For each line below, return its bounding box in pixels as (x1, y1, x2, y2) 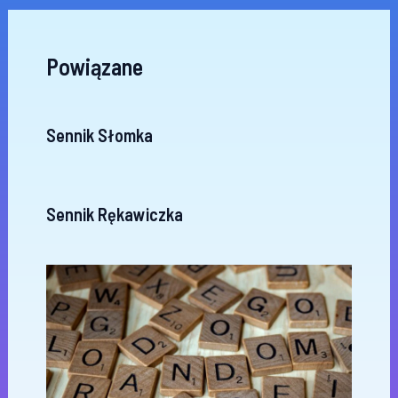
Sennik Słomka (45, 124, 153, 147)
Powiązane (45, 52, 143, 80)
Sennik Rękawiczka (45, 203, 183, 226)
